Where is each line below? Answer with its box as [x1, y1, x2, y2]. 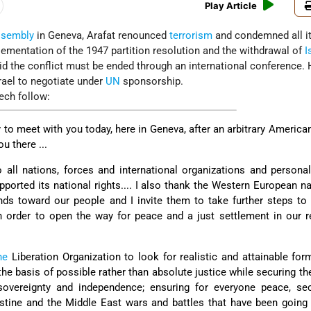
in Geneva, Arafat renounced [34, 29, 170, 42]
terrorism [169, 29, 213, 42]
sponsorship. [120, 75, 184, 88]
